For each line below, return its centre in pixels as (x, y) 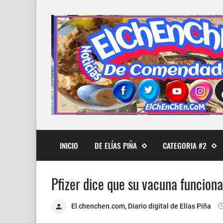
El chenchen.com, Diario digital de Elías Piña (141, 206)
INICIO (69, 145)
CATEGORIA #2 (185, 145)
